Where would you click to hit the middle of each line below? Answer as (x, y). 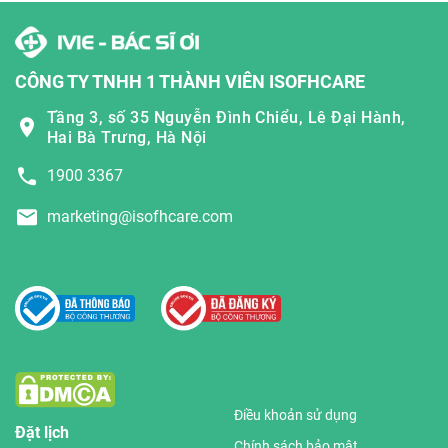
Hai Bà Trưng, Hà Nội (127, 137)
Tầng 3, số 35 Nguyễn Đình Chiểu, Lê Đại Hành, (226, 117)
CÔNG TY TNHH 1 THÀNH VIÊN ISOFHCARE (190, 81)
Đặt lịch (42, 433)
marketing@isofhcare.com (140, 216)
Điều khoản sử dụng (295, 415)
